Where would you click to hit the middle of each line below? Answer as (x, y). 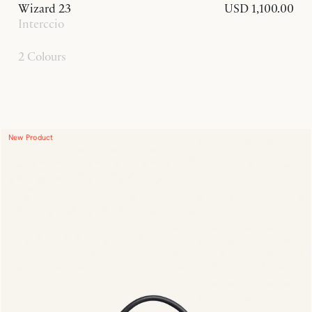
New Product (31, 137)
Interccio (41, 23)
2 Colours (42, 56)
